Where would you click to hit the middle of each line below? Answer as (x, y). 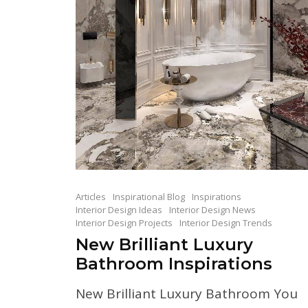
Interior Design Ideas (119, 209)
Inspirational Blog (149, 196)
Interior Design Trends (226, 222)
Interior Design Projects (124, 222)
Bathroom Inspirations (174, 263)
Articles (91, 196)
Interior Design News (212, 209)
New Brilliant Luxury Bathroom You (187, 293)
